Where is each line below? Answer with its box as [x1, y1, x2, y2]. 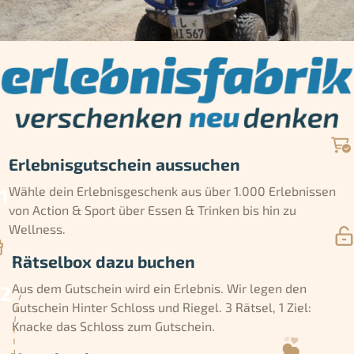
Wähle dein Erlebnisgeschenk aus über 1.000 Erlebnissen [9, 183, 336, 199]
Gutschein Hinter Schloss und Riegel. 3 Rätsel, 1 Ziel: [12, 299, 311, 315]
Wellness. [9, 221, 66, 237]
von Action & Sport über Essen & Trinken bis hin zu [9, 202, 296, 218]
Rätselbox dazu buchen [12, 251, 195, 272]
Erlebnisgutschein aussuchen [9, 153, 240, 174]
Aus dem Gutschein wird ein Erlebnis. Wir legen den [12, 281, 307, 296]
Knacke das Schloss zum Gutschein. [12, 318, 215, 334]
